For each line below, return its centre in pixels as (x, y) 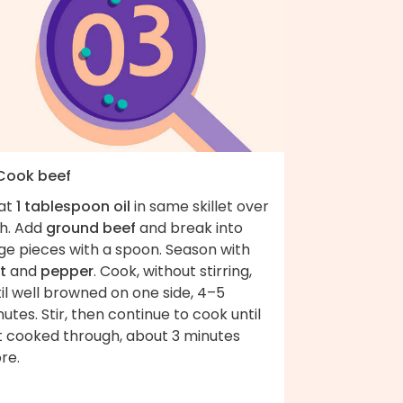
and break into (189, 228)
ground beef (91, 228)
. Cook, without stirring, (173, 271)
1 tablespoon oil (73, 206)
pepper (67, 271)
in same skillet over (200, 206)
